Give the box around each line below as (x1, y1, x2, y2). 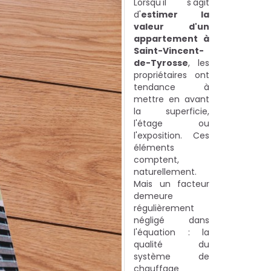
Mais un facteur (134, 178, 209, 190)
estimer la (141, 8, 209, 21)
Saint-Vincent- (134, 45, 204, 57)
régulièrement (134, 202, 194, 214)
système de (134, 250, 209, 263)
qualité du (134, 238, 209, 250)
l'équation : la (134, 226, 209, 238)
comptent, (134, 154, 179, 166)
